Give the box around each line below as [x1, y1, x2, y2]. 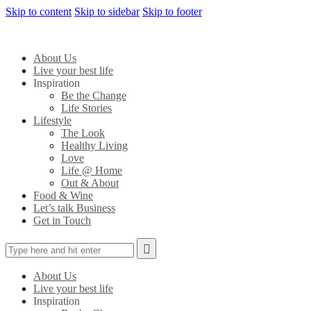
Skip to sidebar [74, 6, 140, 17]
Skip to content [6, 6, 72, 17]
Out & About [61, 177, 119, 189]
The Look [61, 127, 105, 139]
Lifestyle [33, 115, 72, 126]
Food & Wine [33, 190, 93, 201]
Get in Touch [33, 215, 91, 226]
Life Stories [61, 102, 112, 114]
